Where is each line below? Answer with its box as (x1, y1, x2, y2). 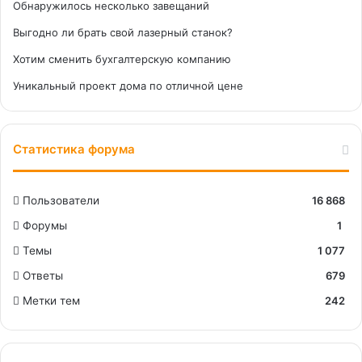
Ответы (23, 269, 63, 282)
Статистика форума (13, 141, 135, 157)
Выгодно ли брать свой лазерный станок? (13, 26, 233, 39)
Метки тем (23, 294, 80, 307)
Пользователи (23, 194, 99, 207)
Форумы (23, 219, 67, 232)
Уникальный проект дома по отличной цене (13, 79, 243, 92)
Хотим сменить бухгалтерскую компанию (13, 53, 231, 65)
